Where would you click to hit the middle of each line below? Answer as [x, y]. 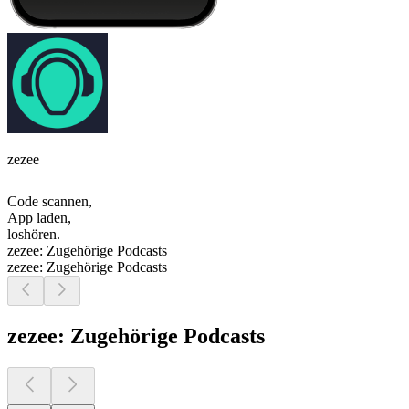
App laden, [39, 218]
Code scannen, [50, 202]
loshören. [34, 235]
